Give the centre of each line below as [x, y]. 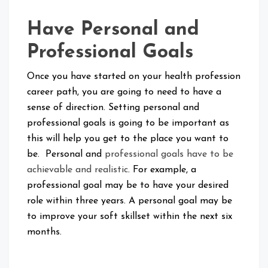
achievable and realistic [77, 170]
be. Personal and [66, 155]
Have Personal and [113, 30]
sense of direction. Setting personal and [113, 108]
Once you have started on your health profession [134, 77]
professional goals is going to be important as [128, 124]
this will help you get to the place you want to [128, 139]
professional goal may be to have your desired [128, 186]
